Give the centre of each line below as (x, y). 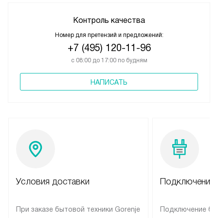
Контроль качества (109, 20)
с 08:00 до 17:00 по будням (109, 61)
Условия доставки (53, 182)
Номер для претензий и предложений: (109, 35)
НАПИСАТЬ (109, 82)
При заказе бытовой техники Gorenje (78, 209)
